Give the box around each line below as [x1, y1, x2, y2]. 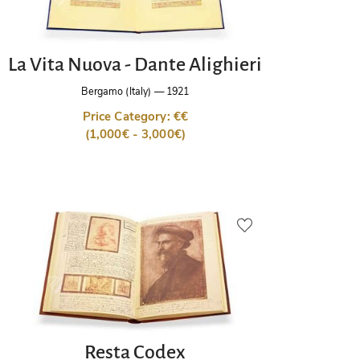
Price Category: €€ [82, 108, 189, 125]
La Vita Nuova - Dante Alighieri [8, 53, 263, 75]
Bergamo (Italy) [81, 84, 152, 99]
